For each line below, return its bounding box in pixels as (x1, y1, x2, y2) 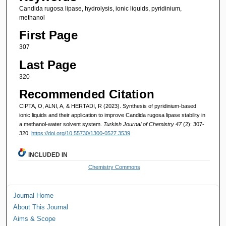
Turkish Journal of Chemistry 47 (103, 121, 183, 127)
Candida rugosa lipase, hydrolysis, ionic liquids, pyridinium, (19, 5, 182, 12)
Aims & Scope (13, 214, 56, 222)
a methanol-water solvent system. (19, 121, 103, 127)
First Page (19, 28, 78, 42)
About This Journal (13, 203, 69, 211)
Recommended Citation (19, 87, 154, 101)
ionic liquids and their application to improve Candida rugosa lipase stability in (19, 111, 205, 118)
